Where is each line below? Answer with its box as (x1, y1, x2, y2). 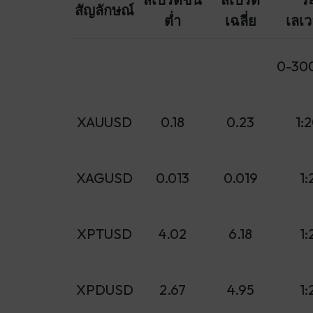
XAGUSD (76, 169, 133, 187)
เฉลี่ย (224, 12, 256, 29)
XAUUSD (77, 113, 132, 131)
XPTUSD (77, 225, 132, 242)
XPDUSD (75, 281, 133, 298)
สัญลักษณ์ (75, 1, 134, 19)
